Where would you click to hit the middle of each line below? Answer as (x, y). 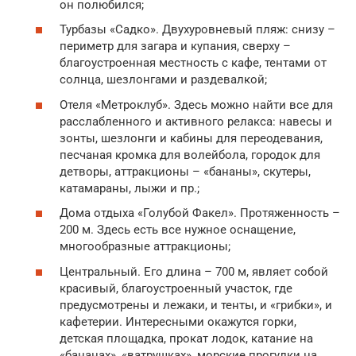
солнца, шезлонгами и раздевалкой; (163, 80)
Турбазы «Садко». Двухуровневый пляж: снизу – (197, 30)
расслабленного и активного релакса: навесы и (196, 121)
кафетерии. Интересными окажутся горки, (178, 321)
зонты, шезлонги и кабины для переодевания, (191, 138)
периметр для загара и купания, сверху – (175, 46)
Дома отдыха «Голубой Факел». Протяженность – (200, 213)
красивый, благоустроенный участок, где (176, 288)
